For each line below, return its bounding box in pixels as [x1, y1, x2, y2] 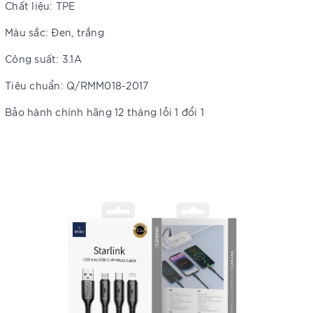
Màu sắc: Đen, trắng [5, 26, 104, 38]
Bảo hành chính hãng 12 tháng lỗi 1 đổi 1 [5, 105, 204, 118]
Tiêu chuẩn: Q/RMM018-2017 [5, 79, 149, 92]
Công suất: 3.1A [5, 52, 82, 65]
